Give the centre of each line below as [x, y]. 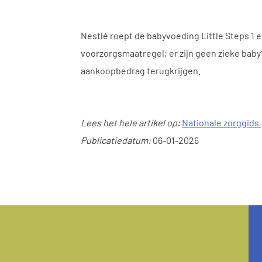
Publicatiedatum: [117, 140]
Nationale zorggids [221, 122]
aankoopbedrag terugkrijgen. [141, 70]
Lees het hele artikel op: [130, 122]
